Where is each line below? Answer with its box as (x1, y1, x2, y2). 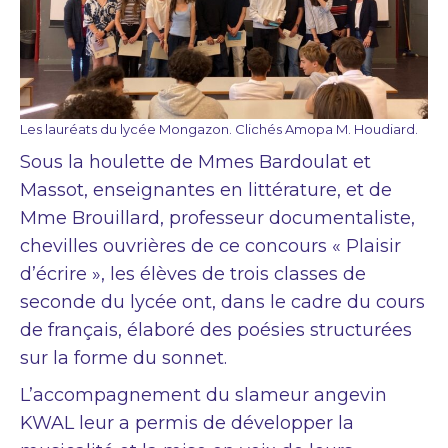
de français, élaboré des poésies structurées (20, 319, 412, 342)
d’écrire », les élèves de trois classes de (20, 263, 366, 286)
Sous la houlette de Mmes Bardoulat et (20, 151, 371, 174)
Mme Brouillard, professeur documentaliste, (20, 207, 415, 230)
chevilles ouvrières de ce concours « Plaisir (20, 235, 401, 258)
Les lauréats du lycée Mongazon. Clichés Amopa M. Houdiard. (20, 121, 418, 138)
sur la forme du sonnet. (20, 347, 227, 370)
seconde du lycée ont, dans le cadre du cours (20, 291, 425, 314)
